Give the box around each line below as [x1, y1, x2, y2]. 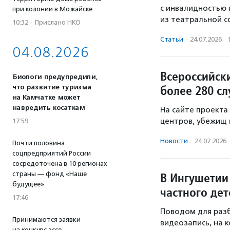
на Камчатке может [12, 93, 80, 102]
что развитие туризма [12, 83, 91, 91]
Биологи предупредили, [12, 73, 98, 81]
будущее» [12, 180, 44, 188]
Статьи [160, 35, 183, 43]
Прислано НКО [35, 18, 81, 26]
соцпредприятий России [12, 149, 91, 157]
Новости [160, 137, 188, 145]
